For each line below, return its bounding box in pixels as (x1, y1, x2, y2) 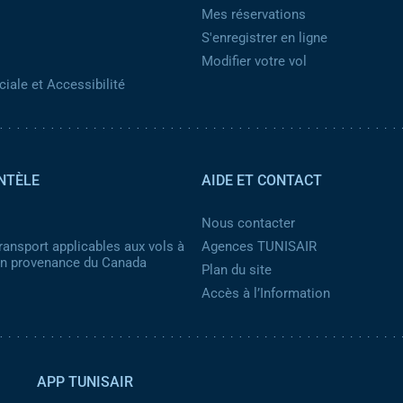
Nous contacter (201, 215, 295, 231)
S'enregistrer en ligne (201, 30, 327, 46)
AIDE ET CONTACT (201, 172, 322, 189)
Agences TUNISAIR (201, 238, 317, 255)
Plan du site (201, 262, 272, 278)
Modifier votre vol (201, 53, 307, 69)
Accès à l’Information (201, 285, 330, 301)
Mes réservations (201, 6, 306, 22)
